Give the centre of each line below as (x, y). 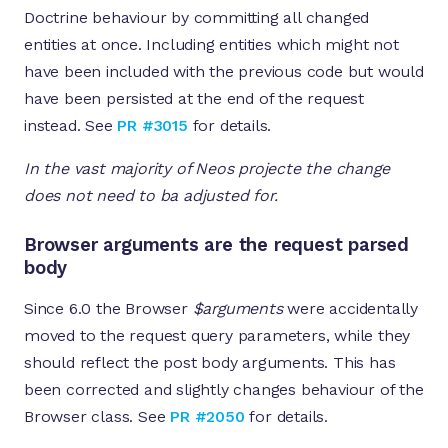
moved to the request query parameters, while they (217, 336)
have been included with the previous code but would (224, 72)
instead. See (71, 126)
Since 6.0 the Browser (108, 309)
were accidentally (350, 309)
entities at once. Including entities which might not (211, 45)
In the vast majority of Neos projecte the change (207, 169)
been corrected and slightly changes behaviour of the (224, 390)
